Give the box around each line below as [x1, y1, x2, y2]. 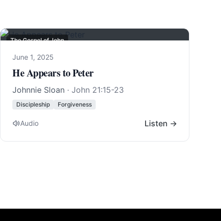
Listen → [145, 118, 177, 128]
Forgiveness [58, 101, 92, 108]
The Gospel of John [10, 37, 64, 44]
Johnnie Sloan [12, 85, 65, 95]
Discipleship [16, 101, 50, 108]
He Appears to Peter [12, 66, 94, 80]
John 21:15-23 [72, 85, 124, 95]
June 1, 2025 [12, 53, 54, 61]
